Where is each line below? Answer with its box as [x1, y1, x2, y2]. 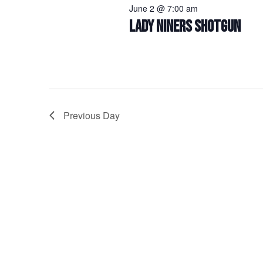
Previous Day [63, 109, 120, 122]
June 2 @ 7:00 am [129, 2, 198, 14]
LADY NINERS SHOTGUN [129, 17, 241, 36]
